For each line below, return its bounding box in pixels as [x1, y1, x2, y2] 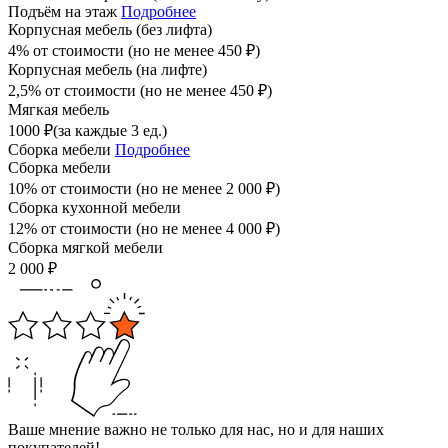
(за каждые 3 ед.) [53, 122, 167, 140]
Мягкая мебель [8, 101, 109, 119]
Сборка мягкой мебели [8, 239, 163, 257]
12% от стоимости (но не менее [8, 220, 226, 238]
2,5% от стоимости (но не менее [8, 82, 230, 100]
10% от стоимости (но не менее [8, 180, 226, 198]
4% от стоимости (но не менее [8, 42, 218, 60]
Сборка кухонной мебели [8, 199, 181, 217]
